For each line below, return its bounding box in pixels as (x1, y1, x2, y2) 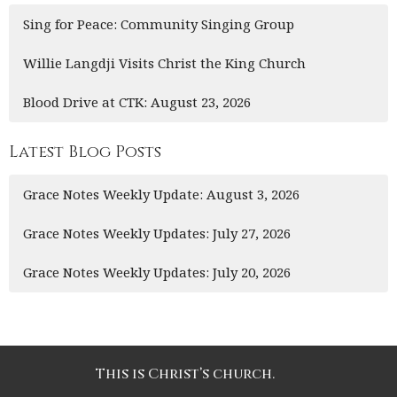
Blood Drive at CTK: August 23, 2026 (23, 93, 251, 112)
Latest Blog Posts (9, 141, 161, 164)
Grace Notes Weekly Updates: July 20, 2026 (23, 262, 291, 281)
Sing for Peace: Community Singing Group (23, 15, 294, 34)
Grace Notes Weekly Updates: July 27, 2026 (23, 223, 291, 242)
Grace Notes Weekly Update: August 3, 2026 (23, 184, 300, 203)
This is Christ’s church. (96, 363, 275, 384)
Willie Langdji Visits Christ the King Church (23, 54, 306, 73)
